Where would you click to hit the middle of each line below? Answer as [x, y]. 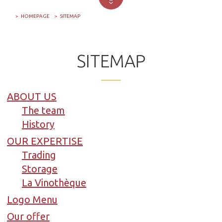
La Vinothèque [54, 182]
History [38, 124]
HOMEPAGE [35, 16]
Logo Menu [32, 199]
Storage [40, 168]
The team [43, 110]
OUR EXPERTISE [45, 141]
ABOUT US [32, 96]
